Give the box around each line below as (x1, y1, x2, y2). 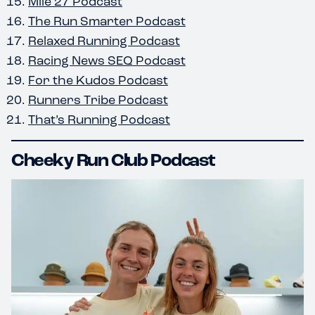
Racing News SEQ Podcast (28, 52, 186, 68)
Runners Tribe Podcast (28, 91, 168, 108)
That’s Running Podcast (28, 111, 170, 127)
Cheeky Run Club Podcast (11, 148, 215, 172)
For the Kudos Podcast (28, 72, 168, 88)
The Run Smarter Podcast (28, 13, 186, 29)
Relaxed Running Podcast (28, 32, 180, 49)
